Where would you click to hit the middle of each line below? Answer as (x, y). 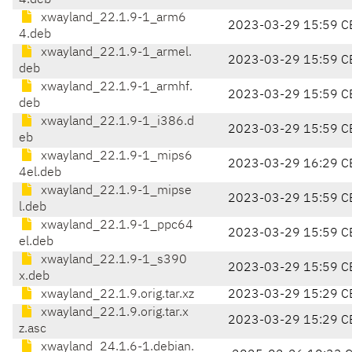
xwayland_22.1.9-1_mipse (115, 191)
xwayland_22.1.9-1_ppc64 (115, 226)
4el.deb (40, 173)
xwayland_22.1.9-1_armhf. (115, 88)
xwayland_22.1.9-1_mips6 (115, 157)
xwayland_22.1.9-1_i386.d (116, 122)
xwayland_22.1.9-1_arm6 (112, 18)
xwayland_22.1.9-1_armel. (115, 53)
